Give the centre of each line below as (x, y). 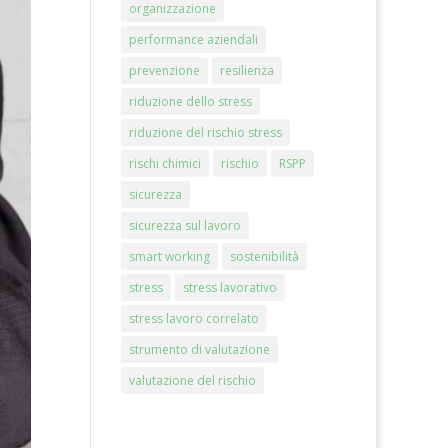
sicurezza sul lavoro (184, 225)
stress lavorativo (229, 287)
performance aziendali (193, 39)
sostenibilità (264, 256)
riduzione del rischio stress (205, 132)
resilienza (246, 70)
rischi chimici (164, 163)
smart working (169, 256)
